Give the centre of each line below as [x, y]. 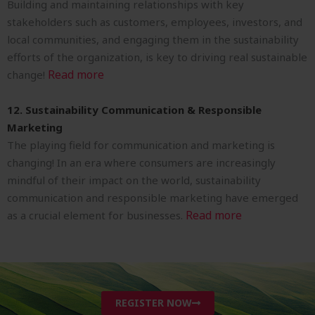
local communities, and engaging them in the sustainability [153, 40]
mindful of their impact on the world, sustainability [134, 180]
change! [27, 75]
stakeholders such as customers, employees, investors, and [155, 22]
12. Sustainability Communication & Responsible [134, 110]
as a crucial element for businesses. [96, 216]
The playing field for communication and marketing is [141, 145]
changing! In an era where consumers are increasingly [141, 163]
